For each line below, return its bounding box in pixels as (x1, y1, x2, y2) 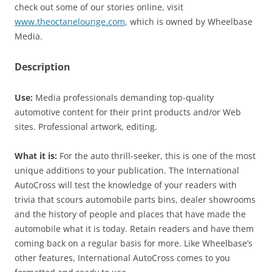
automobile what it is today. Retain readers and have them (15, 222, 254, 234)
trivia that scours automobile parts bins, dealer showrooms (15, 193, 256, 205)
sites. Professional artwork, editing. (15, 120, 157, 132)
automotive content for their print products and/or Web (15, 106, 241, 118)
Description (15, 59, 70, 73)
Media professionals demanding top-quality (33, 91, 214, 103)
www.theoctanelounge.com (15, 15, 125, 27)
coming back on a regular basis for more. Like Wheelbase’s (15, 237, 253, 249)
